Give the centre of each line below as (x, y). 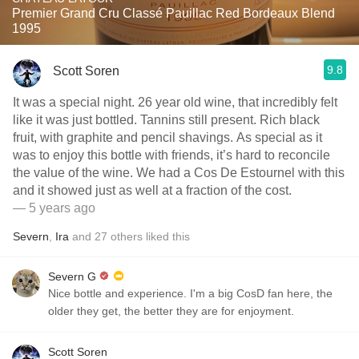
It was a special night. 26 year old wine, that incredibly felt (175, 102)
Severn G (72, 276)
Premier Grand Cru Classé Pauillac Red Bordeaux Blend (173, 13)
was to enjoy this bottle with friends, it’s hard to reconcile (171, 155)
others (127, 236)
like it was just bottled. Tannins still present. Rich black (166, 120)
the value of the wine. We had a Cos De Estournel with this (179, 173)
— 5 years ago (54, 208)
